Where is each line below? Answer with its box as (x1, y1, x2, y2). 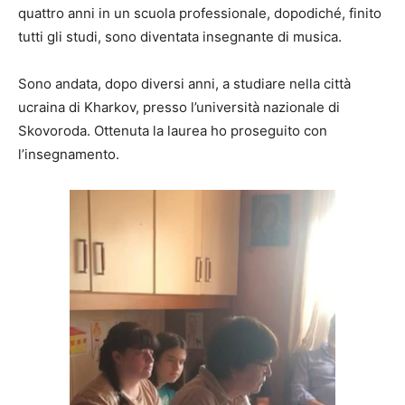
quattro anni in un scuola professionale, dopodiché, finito (18, 4, 381, 22)
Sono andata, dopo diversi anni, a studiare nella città (18, 74, 351, 92)
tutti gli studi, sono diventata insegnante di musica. (18, 27, 345, 45)
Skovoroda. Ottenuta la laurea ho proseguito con (18, 121, 327, 139)
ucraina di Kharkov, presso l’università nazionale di (18, 98, 340, 116)
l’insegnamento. (18, 145, 119, 163)
